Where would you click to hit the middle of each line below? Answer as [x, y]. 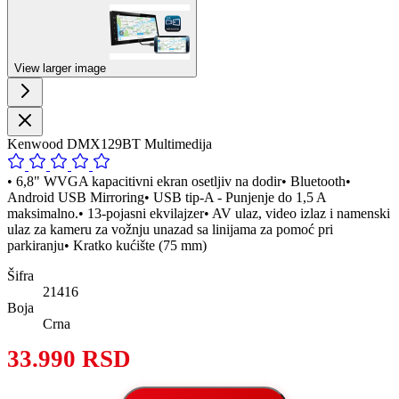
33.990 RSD [69, 358]
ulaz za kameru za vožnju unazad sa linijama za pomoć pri [170, 229]
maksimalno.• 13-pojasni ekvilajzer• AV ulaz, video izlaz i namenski [199, 213]
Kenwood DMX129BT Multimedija [110, 143]
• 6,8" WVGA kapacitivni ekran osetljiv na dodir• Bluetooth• [179, 181]
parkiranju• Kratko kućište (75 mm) [107, 245]
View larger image [62, 68]
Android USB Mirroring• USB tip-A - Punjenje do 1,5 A [167, 197]
